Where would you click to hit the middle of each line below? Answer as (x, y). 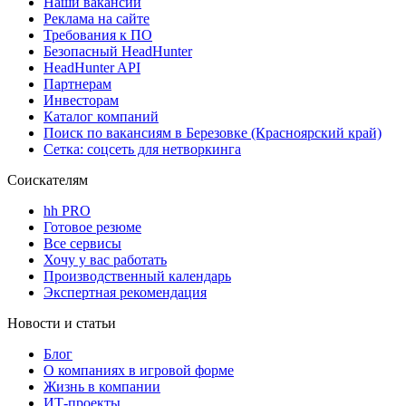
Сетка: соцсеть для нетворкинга (142, 150)
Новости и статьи (62, 324)
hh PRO (67, 211)
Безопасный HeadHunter (118, 52)
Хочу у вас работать (105, 260)
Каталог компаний (101, 117)
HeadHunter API (92, 68)
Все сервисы (82, 244)
